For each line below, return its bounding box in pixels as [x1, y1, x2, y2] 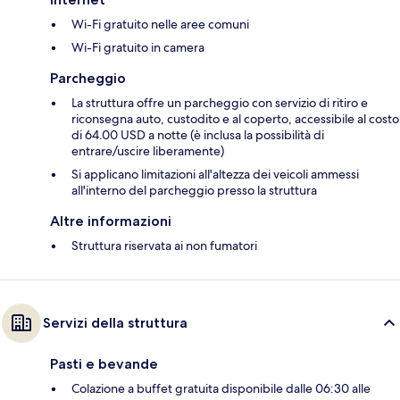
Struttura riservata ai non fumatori [71, 237, 257, 254]
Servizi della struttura [43, 314, 187, 332]
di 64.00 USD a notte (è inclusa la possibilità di [71, 127, 324, 144]
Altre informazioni [50, 212, 171, 230]
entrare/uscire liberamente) [71, 143, 224, 160]
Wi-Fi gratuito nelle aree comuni [71, 16, 249, 33]
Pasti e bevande [50, 355, 158, 373]
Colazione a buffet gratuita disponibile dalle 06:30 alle [71, 380, 371, 397]
